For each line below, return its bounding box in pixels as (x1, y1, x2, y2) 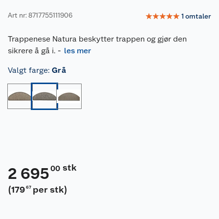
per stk (33, 184, 65, 195)
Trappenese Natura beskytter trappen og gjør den (8, 34, 187, 44)
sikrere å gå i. (8, 45, 56, 55)
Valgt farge (8, 65, 48, 75)
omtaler (185, 12, 211, 21)
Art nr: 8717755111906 (8, 11, 72, 20)
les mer (64, 45, 91, 55)
